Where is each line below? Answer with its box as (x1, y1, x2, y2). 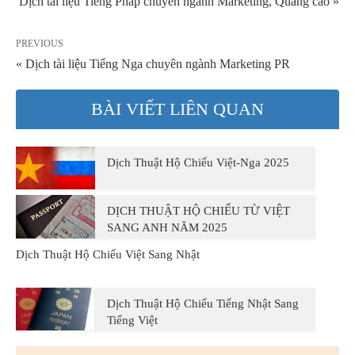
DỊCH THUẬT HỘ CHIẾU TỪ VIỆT (107, 204, 290, 218)
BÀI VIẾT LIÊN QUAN (91, 99, 264, 120)
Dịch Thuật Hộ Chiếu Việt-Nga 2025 (107, 156, 289, 170)
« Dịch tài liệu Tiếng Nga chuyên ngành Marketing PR (16, 57, 290, 71)
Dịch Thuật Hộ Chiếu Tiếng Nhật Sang (107, 296, 299, 310)
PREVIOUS (16, 38, 63, 50)
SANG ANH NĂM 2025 (107, 221, 227, 235)
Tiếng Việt (107, 313, 158, 326)
